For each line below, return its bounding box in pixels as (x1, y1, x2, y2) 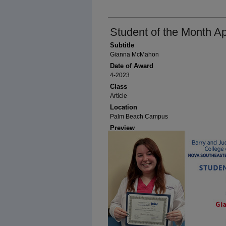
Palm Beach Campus (110, 113, 168, 120)
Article (110, 92, 127, 99)
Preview (110, 124, 135, 132)
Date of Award (110, 62, 153, 70)
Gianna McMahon (110, 51, 159, 58)
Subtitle (110, 41, 134, 49)
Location (110, 103, 137, 111)
